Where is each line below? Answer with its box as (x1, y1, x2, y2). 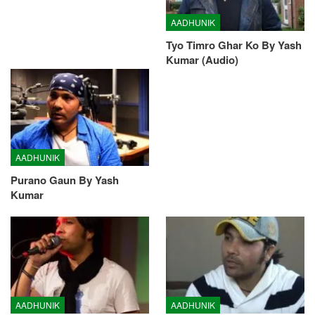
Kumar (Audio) (166, 51, 238, 67)
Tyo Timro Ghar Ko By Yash (166, 37, 302, 53)
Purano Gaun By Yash (11, 172, 119, 188)
